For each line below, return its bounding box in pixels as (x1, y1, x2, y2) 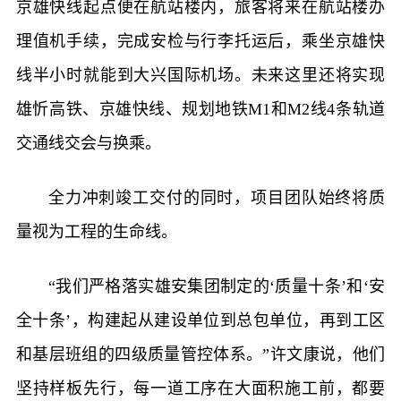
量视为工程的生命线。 (15, 222, 177, 241)
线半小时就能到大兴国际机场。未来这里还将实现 (15, 65, 386, 84)
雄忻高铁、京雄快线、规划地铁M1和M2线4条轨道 (15, 99, 386, 118)
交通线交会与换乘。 (15, 133, 161, 152)
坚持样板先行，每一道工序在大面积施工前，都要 (15, 379, 386, 397)
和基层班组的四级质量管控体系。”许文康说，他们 (15, 345, 386, 363)
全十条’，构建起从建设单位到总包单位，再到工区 (15, 311, 386, 329)
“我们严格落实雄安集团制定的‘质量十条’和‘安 (47, 277, 386, 295)
